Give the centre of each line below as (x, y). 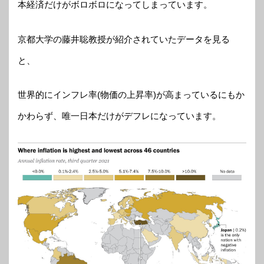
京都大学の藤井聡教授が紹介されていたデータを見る (124, 39)
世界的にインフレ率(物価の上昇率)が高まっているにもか (131, 95)
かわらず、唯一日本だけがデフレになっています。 (119, 116)
